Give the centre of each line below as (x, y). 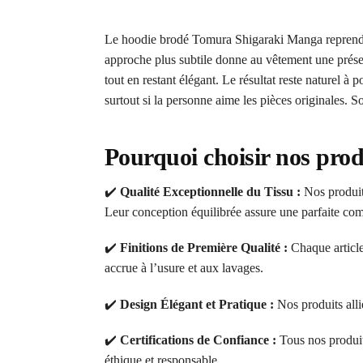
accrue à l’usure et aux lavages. (184, 268)
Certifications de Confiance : (198, 340)
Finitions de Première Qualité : (203, 248)
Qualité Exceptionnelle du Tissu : (210, 191)
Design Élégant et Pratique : (196, 304)
